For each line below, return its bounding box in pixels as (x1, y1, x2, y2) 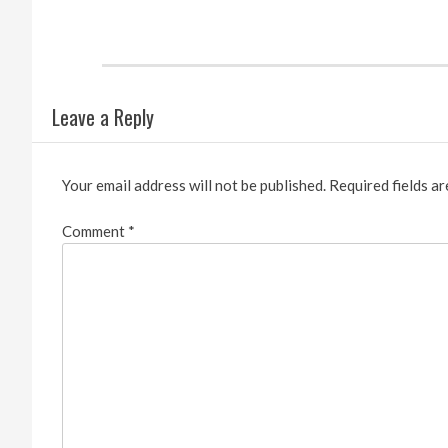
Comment (62, 222, 128, 241)
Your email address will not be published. (62, 175, 326, 194)
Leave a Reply (52, 101, 154, 132)
